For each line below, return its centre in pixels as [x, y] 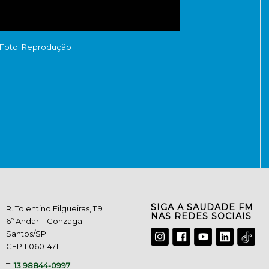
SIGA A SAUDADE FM [202, 207]
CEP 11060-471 [32, 246]
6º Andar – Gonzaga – [47, 221]
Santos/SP [26, 234]
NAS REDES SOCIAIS [201, 216]
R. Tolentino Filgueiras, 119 [55, 209]
